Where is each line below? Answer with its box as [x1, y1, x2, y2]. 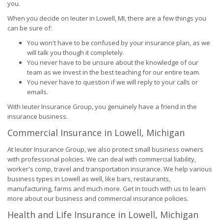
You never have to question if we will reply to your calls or [27, 78, 198, 86]
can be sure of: [7, 24, 52, 32]
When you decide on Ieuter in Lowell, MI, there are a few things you [7, 14, 206, 23]
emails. [27, 87, 48, 96]
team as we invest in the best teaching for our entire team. [27, 68, 200, 77]
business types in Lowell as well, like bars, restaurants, [7, 174, 170, 183]
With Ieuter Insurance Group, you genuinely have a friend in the [7, 102, 197, 111]
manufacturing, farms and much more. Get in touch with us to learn [7, 184, 206, 193]
